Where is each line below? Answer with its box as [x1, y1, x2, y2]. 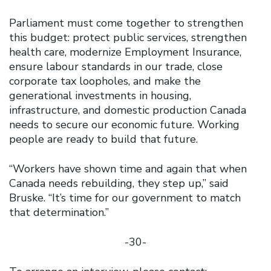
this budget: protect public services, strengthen [9, 30, 247, 45]
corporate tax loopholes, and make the [9, 73, 201, 88]
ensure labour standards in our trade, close [9, 59, 223, 74]
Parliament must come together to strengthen [9, 15, 243, 30]
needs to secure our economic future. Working [9, 117, 240, 132]
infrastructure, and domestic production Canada [9, 102, 246, 117]
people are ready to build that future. [9, 131, 198, 146]
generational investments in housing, [9, 88, 191, 103]
